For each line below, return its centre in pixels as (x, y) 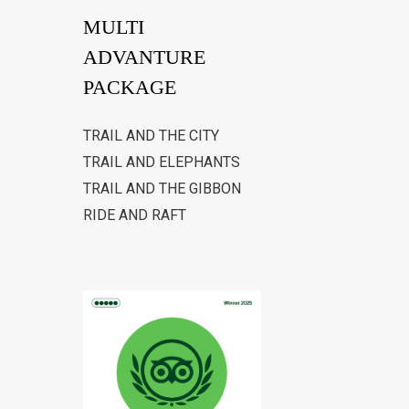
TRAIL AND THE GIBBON (162, 189)
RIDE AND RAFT (135, 215)
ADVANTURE (144, 58)
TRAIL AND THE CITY (151, 136)
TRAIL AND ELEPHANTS (162, 163)
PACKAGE (130, 88)
